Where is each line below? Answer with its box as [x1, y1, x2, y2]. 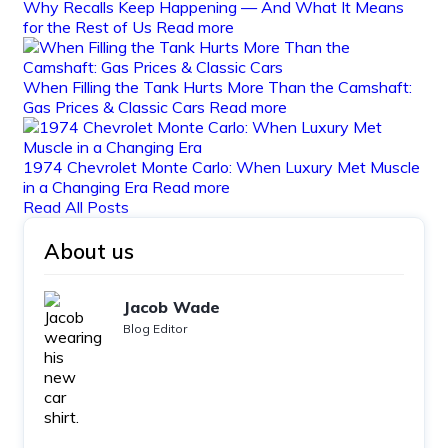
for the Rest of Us [23, 16, 156, 37]
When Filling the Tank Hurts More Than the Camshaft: [23, 76, 412, 97]
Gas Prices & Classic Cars [23, 96, 209, 117]
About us [44, 237, 134, 264]
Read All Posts [23, 196, 129, 217]
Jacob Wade [123, 296, 220, 317]
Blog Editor [123, 320, 187, 336]
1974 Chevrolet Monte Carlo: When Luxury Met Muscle [23, 156, 420, 177]
